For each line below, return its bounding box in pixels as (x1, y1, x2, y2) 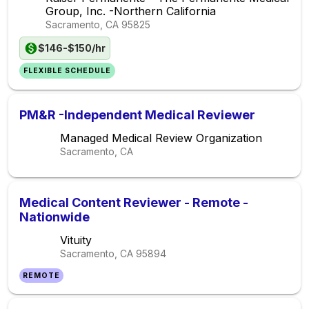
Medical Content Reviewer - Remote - (19, 195, 248, 210)
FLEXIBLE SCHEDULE (23, 66, 112, 75)
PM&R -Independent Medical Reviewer (19, 108, 255, 122)
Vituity (60, 233, 92, 247)
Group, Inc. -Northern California (46, 4, 217, 18)
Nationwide (19, 210, 90, 224)
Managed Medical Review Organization (60, 131, 262, 145)
